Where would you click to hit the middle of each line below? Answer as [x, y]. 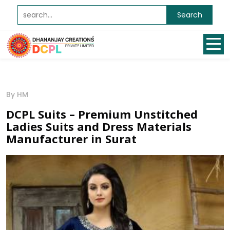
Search [189, 15]
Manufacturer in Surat [71, 139]
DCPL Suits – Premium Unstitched [102, 114]
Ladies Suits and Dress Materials [99, 126]
